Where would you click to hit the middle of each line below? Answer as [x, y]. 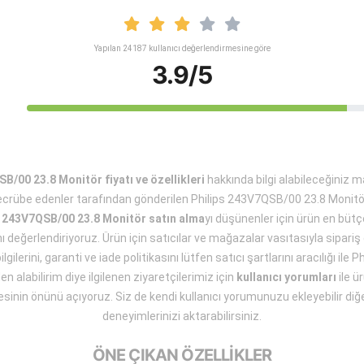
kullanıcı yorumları [286, 277]
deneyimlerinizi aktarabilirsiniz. [182, 316]
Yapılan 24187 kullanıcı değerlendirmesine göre [182, 48]
